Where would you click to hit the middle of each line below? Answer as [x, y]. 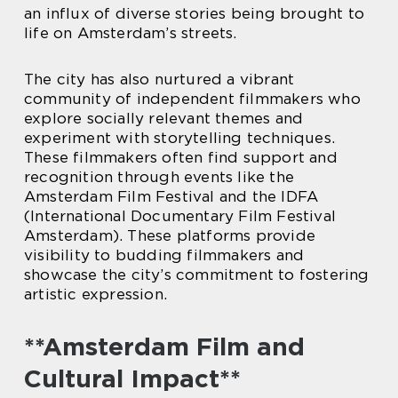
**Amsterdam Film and [164, 346]
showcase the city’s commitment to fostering [197, 275]
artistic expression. [96, 294]
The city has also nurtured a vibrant [159, 79]
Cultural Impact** [132, 378]
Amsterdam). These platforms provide [170, 235]
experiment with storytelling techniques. [180, 138]
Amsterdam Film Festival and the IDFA [171, 196]
